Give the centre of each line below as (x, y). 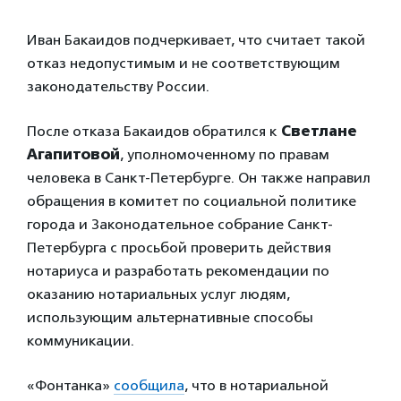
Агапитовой (73, 154)
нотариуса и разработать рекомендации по (178, 271)
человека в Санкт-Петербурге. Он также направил (199, 178)
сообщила (149, 385)
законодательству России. (118, 86)
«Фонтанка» (70, 385)
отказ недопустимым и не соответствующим (183, 63)
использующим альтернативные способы (170, 317)
